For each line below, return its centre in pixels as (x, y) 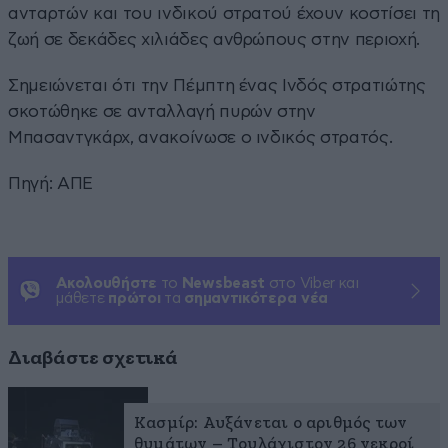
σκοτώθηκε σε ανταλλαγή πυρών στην (162, 111)
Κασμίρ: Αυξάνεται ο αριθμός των (271, 423)
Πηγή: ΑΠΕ (50, 183)
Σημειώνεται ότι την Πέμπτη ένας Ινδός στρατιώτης (217, 85)
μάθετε (82, 298)
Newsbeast (223, 283)
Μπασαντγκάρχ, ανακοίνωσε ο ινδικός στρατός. (200, 137)
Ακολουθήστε (106, 283)
